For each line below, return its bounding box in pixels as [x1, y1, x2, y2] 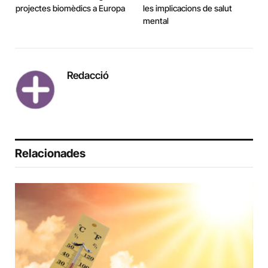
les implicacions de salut [143, 2, 232, 13]
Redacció [67, 69, 109, 81]
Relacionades [15, 146, 86, 160]
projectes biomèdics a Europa [16, 2, 125, 13]
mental [143, 15, 169, 26]
